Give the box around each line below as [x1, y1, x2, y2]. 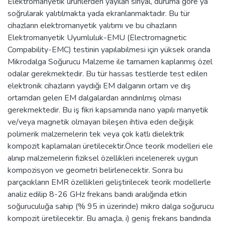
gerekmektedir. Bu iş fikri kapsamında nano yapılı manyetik [8, 104, 208, 116]
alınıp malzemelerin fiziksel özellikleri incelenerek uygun [8, 152, 198, 164]
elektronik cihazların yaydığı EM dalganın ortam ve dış [8, 80, 191, 91]
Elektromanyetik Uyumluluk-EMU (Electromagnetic [8, 32, 186, 43]
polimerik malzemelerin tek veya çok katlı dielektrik [8, 128, 184, 140]
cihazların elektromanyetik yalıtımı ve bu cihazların [8, 20, 177, 31]
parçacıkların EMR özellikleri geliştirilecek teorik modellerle [8, 176, 211, 188]
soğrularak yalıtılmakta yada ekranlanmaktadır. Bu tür [8, 8, 190, 19]
